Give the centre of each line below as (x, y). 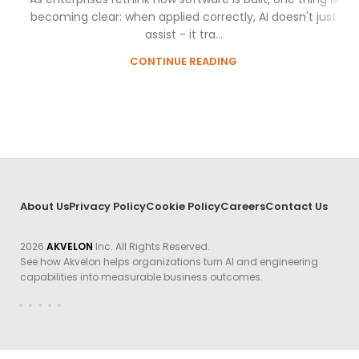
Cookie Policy (184, 207)
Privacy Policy (108, 207)
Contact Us (297, 207)
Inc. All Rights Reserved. (152, 246)
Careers (243, 207)
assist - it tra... (184, 35)
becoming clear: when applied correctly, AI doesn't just (184, 17)
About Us (45, 207)
